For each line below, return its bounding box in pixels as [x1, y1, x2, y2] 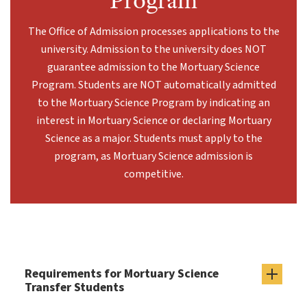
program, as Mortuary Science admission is [54, 149, 253, 164]
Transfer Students [25, 279, 124, 297]
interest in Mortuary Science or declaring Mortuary [36, 113, 271, 129]
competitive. [123, 167, 184, 182]
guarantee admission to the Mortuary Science [47, 60, 260, 75]
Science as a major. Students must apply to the [45, 131, 262, 147]
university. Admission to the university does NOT [40, 42, 267, 58]
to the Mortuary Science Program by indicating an [37, 95, 270, 111]
